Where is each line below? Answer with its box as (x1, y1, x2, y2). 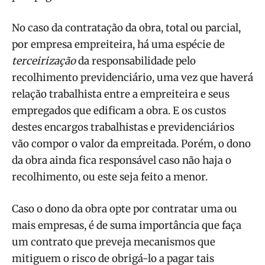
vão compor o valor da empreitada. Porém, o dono (12, 137, 251, 150)
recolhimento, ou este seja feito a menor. (12, 170, 208, 183)
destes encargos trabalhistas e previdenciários (12, 120, 234, 134)
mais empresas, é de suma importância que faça (12, 218, 241, 232)
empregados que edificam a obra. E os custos (12, 104, 226, 117)
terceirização (12, 54, 76, 67)
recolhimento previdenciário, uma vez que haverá (12, 70, 253, 84)
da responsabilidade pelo (76, 54, 196, 67)
